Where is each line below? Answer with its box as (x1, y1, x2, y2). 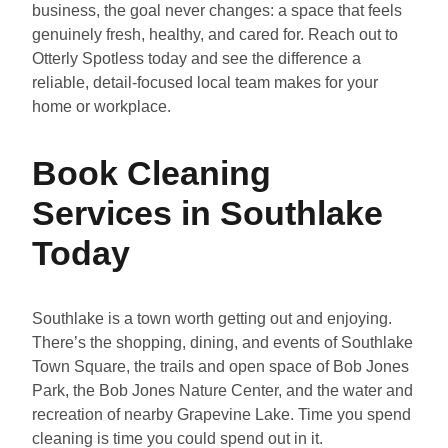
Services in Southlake (32, 193, 383, 232)
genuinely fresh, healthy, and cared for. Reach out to (32, 25, 398, 43)
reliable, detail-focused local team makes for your (32, 73, 378, 91)
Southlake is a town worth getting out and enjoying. (32, 309, 392, 327)
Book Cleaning (32, 153, 271, 192)
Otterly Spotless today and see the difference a (32, 49, 361, 67)
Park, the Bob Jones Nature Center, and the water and (32, 381, 413, 399)
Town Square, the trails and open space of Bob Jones (32, 357, 409, 375)
